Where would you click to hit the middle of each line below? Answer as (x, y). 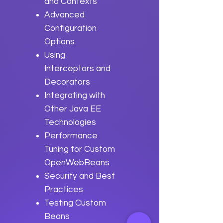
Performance (71, 136)
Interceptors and (77, 69)
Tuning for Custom (80, 149)
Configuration (70, 28)
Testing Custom (75, 203)
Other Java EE (73, 109)
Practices (64, 190)
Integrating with (75, 96)
